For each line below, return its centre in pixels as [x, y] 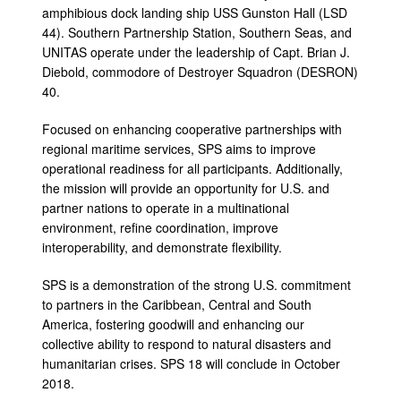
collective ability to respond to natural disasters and [187, 343]
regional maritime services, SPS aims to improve [179, 148]
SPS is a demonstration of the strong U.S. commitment [196, 284]
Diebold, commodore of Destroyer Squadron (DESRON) [200, 71]
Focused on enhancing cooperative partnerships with [192, 128]
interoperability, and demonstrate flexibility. [164, 247]
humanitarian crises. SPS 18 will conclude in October [191, 363]
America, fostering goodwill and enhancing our [173, 324]
